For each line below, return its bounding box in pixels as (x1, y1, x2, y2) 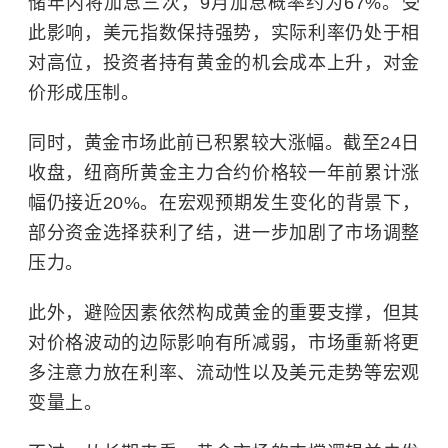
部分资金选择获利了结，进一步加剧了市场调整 (28, 223, 420, 243)
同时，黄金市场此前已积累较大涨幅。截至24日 (28, 133, 420, 153)
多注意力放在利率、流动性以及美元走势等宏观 (28, 363, 420, 383)
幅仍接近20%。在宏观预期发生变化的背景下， (28, 193, 420, 213)
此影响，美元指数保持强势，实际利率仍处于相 (28, 23, 420, 43)
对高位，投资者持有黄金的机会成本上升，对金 (28, 53, 420, 73)
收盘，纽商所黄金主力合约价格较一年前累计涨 (28, 163, 420, 183)
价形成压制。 (28, 83, 139, 103)
